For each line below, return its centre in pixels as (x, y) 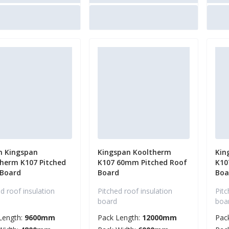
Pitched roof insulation (135, 191)
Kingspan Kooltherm (134, 152)
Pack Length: (120, 218)
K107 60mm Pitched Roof (142, 163)
